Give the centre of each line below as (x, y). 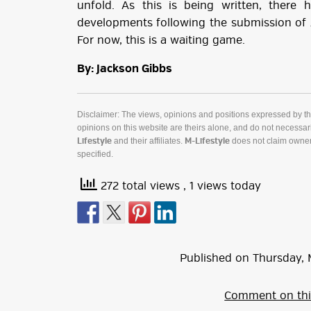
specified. (95, 154)
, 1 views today (222, 187)
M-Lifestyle (207, 142)
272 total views (140, 187)
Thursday (277, 259)
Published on (215, 259)
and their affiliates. (148, 141)
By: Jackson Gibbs (124, 69)
